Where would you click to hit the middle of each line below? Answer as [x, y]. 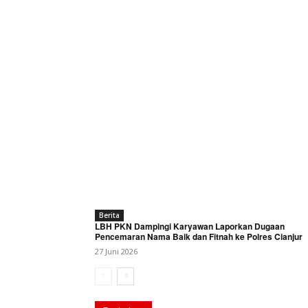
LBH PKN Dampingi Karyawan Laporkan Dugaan [190, 227]
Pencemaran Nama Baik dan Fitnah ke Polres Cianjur [199, 237]
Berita [109, 216]
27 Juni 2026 [116, 252]
